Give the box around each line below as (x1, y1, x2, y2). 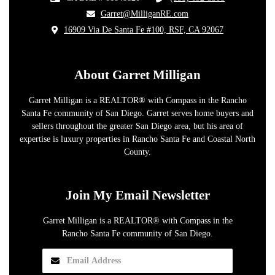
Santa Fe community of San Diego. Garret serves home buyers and (21, 109, 254, 118)
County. (124, 147, 151, 157)
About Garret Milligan (74, 68, 201, 83)
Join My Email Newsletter (65, 188, 210, 203)
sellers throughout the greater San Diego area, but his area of (32, 122, 243, 131)
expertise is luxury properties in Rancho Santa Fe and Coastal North (20, 134, 255, 144)
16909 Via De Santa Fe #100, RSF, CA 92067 (64, 25, 223, 35)
